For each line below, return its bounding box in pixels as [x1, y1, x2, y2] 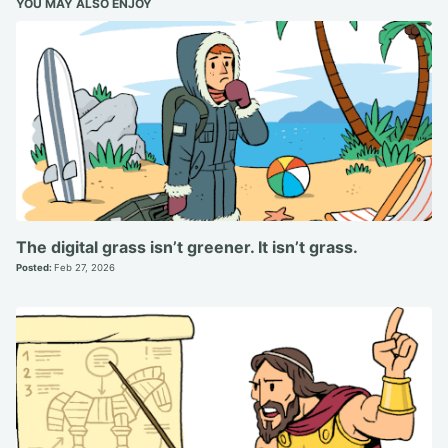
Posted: [16, 261, 54, 273]
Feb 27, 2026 [54, 261, 115, 273]
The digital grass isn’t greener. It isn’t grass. [16, 236, 358, 257]
